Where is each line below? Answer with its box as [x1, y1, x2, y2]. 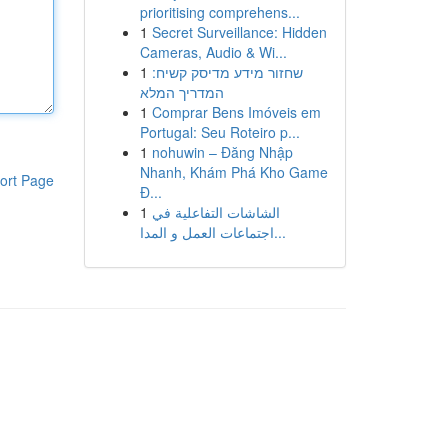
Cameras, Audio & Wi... [139, 42, 287, 62]
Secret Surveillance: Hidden [151, 22, 327, 42]
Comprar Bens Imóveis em [151, 102, 321, 122]
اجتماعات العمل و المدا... [273, 222, 286, 242]
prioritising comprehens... [139, 2, 300, 22]
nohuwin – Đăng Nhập [151, 142, 293, 162]
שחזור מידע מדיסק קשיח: [151, 62, 303, 82]
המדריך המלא [139, 82, 224, 102]
